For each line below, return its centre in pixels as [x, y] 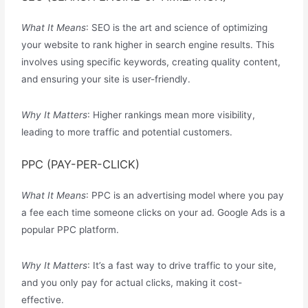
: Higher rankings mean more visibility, [172, 115]
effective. [43, 300]
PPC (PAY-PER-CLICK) [81, 165]
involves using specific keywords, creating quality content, [151, 62]
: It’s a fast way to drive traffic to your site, [182, 266]
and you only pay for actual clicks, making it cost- [132, 283]
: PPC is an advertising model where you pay [185, 196]
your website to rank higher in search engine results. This [148, 45]
